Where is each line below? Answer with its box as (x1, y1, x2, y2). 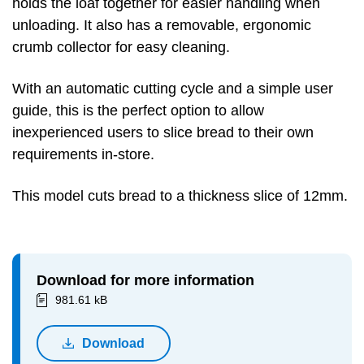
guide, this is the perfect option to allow (12, 102, 264, 119)
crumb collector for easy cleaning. (12, 39, 230, 55)
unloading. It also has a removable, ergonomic (12, 17, 311, 33)
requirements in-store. (12, 146, 158, 162)
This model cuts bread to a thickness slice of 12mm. (12, 188, 348, 204)
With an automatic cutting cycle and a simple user (12, 80, 333, 97)
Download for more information (37, 272, 254, 288)
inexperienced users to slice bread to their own (12, 124, 314, 141)
